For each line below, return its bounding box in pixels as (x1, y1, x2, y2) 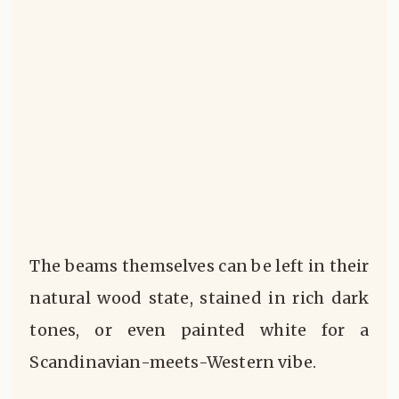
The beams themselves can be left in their (29, 255, 370, 276)
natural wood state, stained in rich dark (29, 287, 370, 308)
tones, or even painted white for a (29, 319, 370, 340)
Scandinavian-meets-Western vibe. (29, 351, 317, 372)
